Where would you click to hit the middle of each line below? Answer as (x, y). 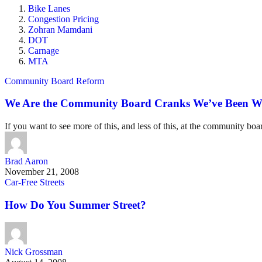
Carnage (44, 50)
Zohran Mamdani (60, 29)
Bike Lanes (49, 8)
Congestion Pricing (63, 19)
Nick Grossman (34, 252)
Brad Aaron (26, 161)
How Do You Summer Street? (75, 205)
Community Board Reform (54, 81)
